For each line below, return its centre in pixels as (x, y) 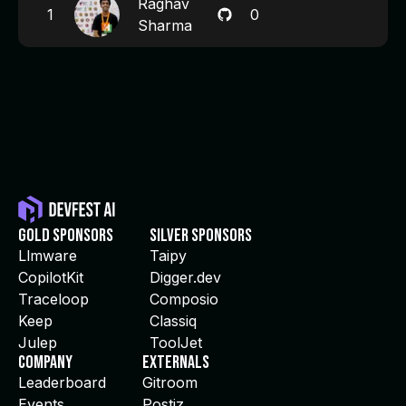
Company (45, 362)
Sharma (165, 25)
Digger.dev (185, 277)
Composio (184, 299)
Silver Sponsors (201, 236)
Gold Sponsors (66, 236)
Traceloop (53, 299)
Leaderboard (62, 382)
